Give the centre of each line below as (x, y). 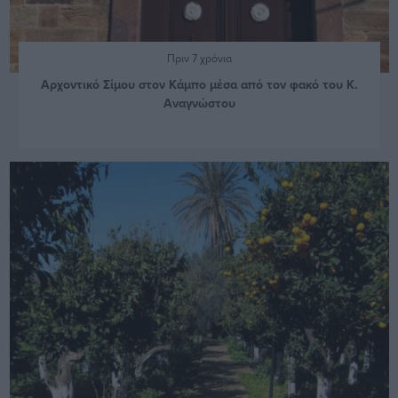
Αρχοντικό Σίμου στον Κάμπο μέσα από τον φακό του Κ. (199, 85)
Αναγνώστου (199, 103)
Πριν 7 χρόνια (199, 59)
